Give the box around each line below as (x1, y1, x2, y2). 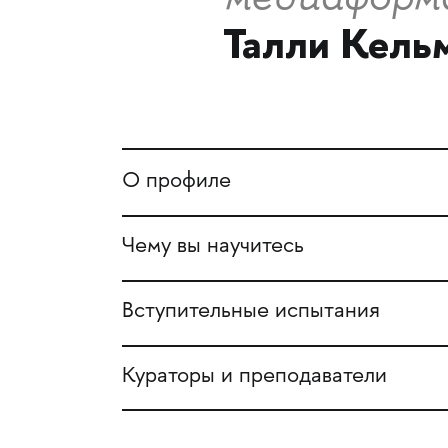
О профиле (121, 170, 231, 195)
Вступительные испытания (121, 299, 380, 324)
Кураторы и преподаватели (121, 364, 387, 389)
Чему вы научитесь (121, 235, 304, 259)
